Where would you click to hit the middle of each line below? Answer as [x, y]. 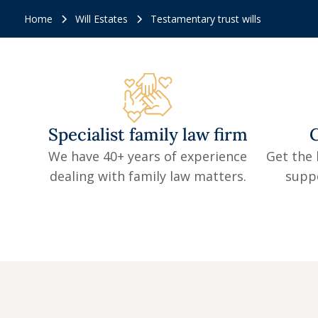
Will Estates [101, 19]
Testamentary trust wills [205, 19]
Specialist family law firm [148, 135]
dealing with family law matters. [148, 176]
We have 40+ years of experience [148, 157]
